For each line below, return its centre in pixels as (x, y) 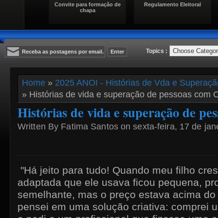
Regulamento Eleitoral (173, 4)
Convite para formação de (87, 4)
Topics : (157, 51)
